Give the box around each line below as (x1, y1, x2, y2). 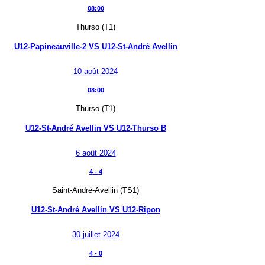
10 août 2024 (73, 67, 118, 76)
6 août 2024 (75, 148, 116, 158)
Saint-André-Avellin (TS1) (52, 186, 139, 195)
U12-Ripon (122, 205, 160, 214)
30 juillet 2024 (72, 230, 119, 240)
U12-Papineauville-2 (14, 41, 86, 51)
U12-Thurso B (116, 123, 166, 132)
